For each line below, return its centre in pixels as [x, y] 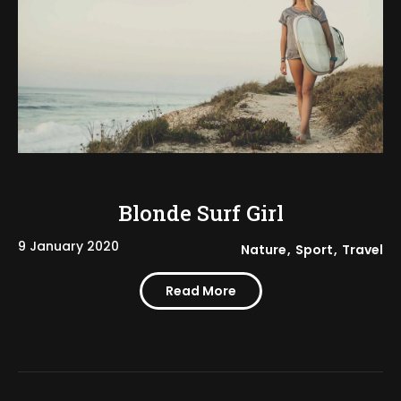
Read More [200, 290]
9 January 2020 [68, 246]
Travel [363, 249]
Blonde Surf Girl [200, 213]
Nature [264, 249]
